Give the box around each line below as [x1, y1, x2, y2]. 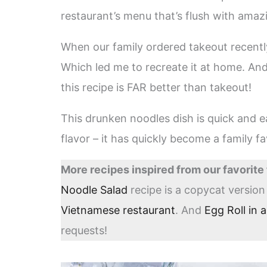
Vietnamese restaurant [61, 204, 175, 217]
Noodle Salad [61, 184, 128, 197]
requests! [61, 224, 107, 237]
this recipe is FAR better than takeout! [61, 81, 252, 94]
